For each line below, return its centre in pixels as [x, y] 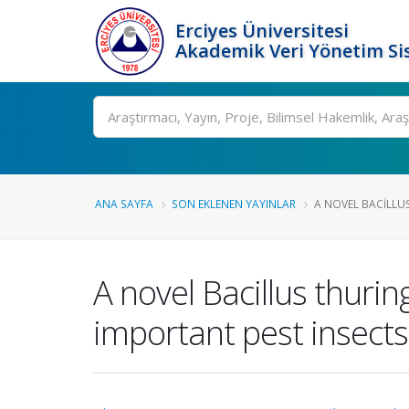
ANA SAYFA [124, 204]
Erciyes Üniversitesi [262, 31]
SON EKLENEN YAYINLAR [234, 204]
